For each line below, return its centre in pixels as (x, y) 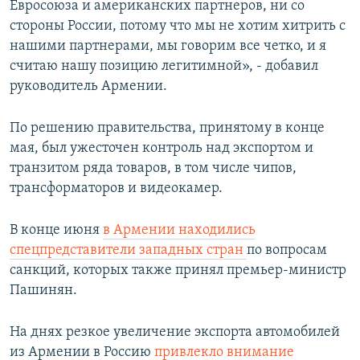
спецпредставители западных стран (128, 251)
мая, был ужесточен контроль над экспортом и (162, 149)
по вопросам (287, 251)
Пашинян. (43, 291)
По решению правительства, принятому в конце (167, 129)
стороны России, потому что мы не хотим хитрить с (178, 27)
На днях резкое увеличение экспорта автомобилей (175, 333)
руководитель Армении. (88, 87)
